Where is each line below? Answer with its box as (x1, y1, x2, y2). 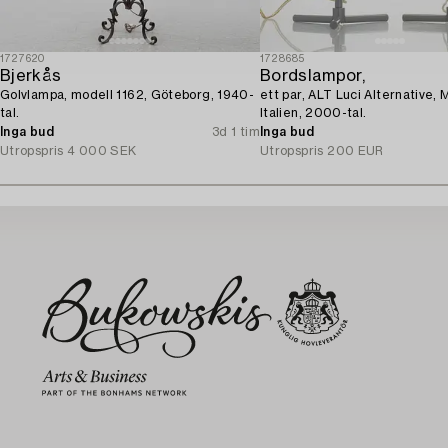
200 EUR (327, 144, 384, 157)
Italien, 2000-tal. (260, 106, 367, 119)
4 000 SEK (67, 144, 137, 157)
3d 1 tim (212, 125, 260, 138)
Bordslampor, (260, 67, 365, 84)
